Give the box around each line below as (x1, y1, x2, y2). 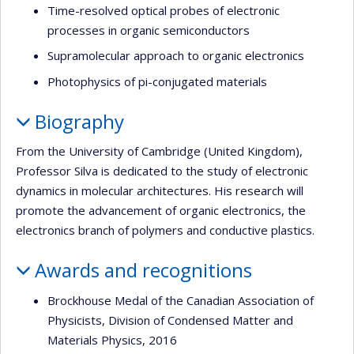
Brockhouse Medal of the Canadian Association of (47, 292, 314, 308)
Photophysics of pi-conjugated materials (47, 73, 267, 89)
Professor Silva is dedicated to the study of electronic (16, 163, 308, 179)
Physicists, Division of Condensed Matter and (47, 311, 293, 328)
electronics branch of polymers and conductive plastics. (16, 222, 314, 239)
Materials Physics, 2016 (47, 331, 177, 348)
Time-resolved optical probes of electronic (47, 2, 280, 18)
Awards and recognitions (34, 257, 252, 284)
